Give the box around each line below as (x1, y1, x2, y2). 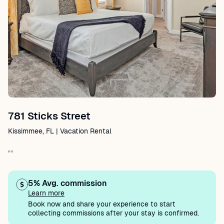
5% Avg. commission (28, 178, 107, 188)
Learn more (28, 189, 64, 197)
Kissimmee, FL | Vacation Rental (8, 127, 111, 135)
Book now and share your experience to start (28, 200, 175, 208)
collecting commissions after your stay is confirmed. (28, 209, 199, 217)
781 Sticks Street (8, 110, 90, 121)
